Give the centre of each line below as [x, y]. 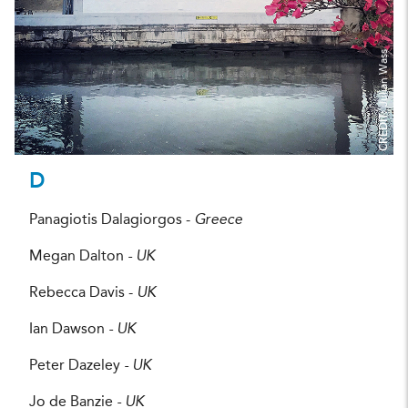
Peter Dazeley [76, 366]
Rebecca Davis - [83, 293]
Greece [218, 220]
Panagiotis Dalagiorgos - [112, 220]
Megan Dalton [78, 256]
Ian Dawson [69, 329]
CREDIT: [384, 128]
